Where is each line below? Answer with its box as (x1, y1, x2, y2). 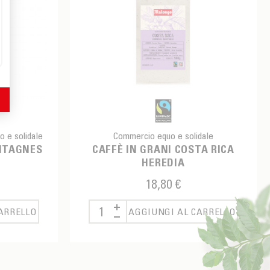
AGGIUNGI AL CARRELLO (128, 206, 236, 218)
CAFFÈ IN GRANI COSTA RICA (92, 143, 234, 157)
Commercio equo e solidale (113, 130, 213, 142)
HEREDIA (142, 156, 185, 170)
